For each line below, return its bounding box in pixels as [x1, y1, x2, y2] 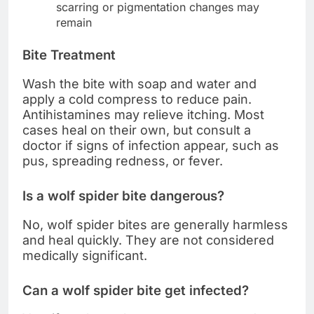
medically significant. [22, 247, 147, 263]
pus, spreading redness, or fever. [22, 153, 223, 168]
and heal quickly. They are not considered [22, 232, 274, 247]
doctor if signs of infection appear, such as [22, 137, 279, 153]
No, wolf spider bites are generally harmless [22, 217, 288, 232]
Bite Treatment [22, 47, 116, 64]
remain [56, 15, 92, 30]
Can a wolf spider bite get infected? [22, 282, 249, 299]
